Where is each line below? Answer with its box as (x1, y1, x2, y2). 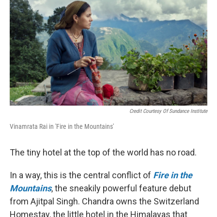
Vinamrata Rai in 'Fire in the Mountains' (10, 123, 114, 131)
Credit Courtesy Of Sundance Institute (129, 108, 207, 115)
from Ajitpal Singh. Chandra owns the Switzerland (10, 196, 199, 207)
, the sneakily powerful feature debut (51, 183, 191, 194)
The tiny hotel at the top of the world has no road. (10, 147, 197, 158)
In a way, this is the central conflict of (10, 170, 153, 181)
